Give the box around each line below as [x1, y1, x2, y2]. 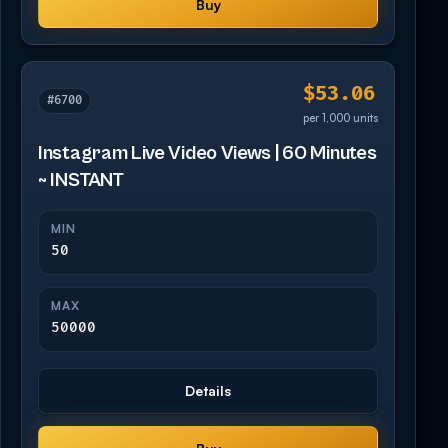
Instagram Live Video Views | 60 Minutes [38, 141, 377, 165]
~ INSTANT [38, 168, 124, 192]
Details [185, 381, 231, 399]
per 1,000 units [303, 110, 378, 125]
